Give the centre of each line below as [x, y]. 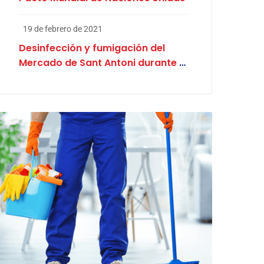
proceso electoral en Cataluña [93, 77]
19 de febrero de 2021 [62, 29]
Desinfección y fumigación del [92, 48]
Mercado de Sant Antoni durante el [103, 63]
